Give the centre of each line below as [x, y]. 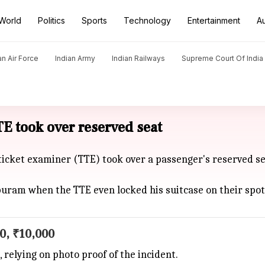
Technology [147, 20]
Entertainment [214, 20]
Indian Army [75, 58]
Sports [94, 20]
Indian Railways [138, 58]
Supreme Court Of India [222, 58]
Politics [51, 20]
